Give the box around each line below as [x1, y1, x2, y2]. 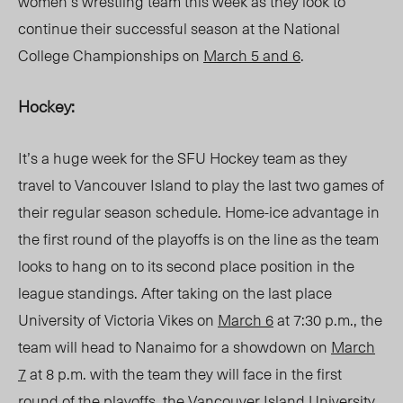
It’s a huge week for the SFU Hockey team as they [18, 146, 347, 170]
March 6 [218, 308, 273, 332]
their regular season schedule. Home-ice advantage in [18, 200, 380, 224]
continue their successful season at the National [18, 16, 340, 40]
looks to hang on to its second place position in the [18, 254, 354, 278]
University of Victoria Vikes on [18, 308, 218, 332]
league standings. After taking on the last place [18, 281, 332, 305]
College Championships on [18, 43, 203, 67]
